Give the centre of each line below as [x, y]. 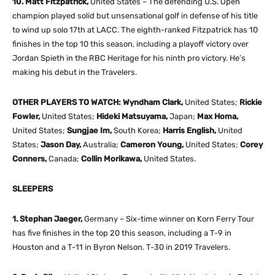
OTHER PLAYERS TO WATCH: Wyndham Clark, [99, 102]
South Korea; [137, 130]
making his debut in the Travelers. [77, 72]
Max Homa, [218, 116]
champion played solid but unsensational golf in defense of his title [135, 15]
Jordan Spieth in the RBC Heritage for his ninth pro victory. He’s [129, 58]
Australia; [101, 144]
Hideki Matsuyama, [133, 116]
